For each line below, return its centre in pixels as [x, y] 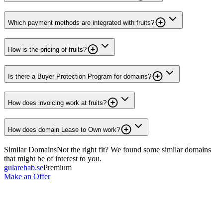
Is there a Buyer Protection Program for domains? [80, 76]
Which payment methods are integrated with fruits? [81, 23]
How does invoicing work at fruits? [57, 103]
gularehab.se [24, 167]
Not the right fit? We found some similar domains [134, 149]
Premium [57, 167]
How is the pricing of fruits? [47, 49]
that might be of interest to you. [53, 158]
